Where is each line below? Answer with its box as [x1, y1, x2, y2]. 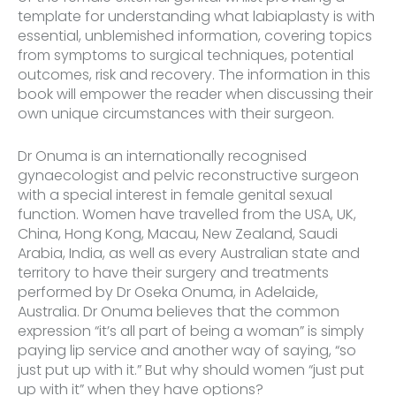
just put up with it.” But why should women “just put [18, 360, 364, 381]
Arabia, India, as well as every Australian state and [18, 243, 360, 264]
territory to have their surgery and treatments [18, 263, 329, 284]
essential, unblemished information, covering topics [18, 26, 372, 47]
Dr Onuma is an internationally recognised [18, 146, 307, 167]
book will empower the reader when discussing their [18, 84, 373, 105]
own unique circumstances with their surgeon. [18, 103, 334, 125]
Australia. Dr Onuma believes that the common [18, 301, 339, 323]
